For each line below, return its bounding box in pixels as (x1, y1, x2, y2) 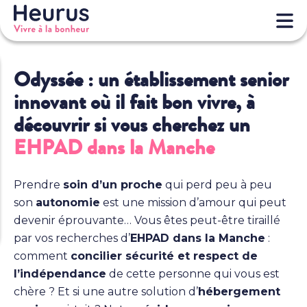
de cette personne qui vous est (106, 267, 280, 280)
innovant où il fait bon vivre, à (14, 88, 255, 117)
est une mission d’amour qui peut (100, 196, 286, 209)
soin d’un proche (63, 178, 162, 191)
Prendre (14, 178, 63, 191)
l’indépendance (14, 267, 106, 280)
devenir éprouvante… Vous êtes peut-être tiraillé (14, 214, 280, 227)
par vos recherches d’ (14, 232, 130, 245)
